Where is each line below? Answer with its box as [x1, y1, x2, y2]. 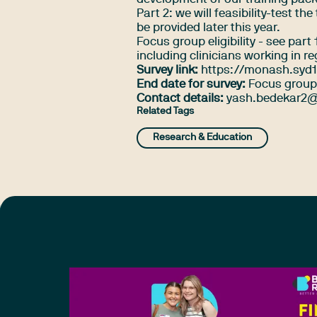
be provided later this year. [137, 23, 281, 34]
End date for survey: [137, 79, 246, 91]
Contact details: [137, 93, 224, 105]
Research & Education [153, 132, 253, 142]
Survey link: [137, 65, 199, 76]
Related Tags [137, 107, 195, 117]
